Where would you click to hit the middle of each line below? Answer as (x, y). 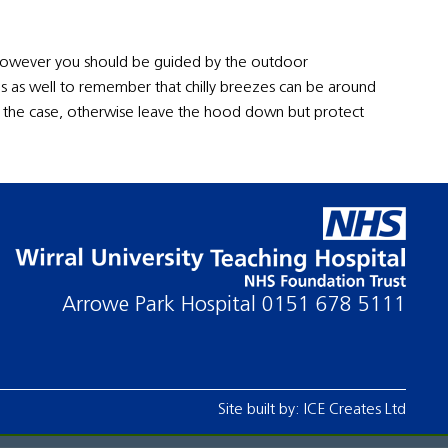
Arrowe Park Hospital (169, 306)
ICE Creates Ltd (355, 410)
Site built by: (261, 410)
